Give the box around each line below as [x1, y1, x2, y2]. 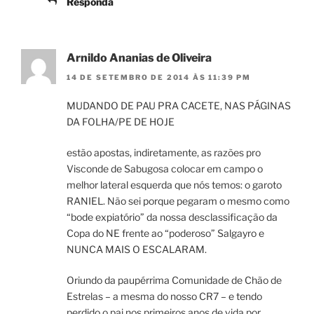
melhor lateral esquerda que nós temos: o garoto [67, 179, 282, 191]
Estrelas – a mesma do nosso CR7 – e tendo [67, 290, 262, 303]
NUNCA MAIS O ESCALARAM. [67, 243, 207, 256]
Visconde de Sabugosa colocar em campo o [67, 163, 263, 175]
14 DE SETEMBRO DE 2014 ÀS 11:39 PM [67, 73, 251, 82]
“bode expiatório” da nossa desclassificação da [67, 211, 278, 224]
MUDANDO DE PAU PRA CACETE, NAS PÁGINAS [67, 100, 291, 112]
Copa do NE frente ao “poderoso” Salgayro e [67, 227, 264, 240]
